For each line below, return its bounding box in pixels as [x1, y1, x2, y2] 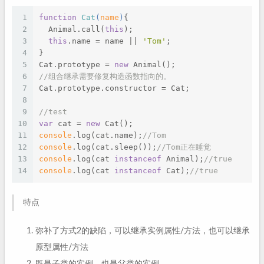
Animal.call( [39, 25, 105, 34]
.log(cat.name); [72, 131, 143, 140]
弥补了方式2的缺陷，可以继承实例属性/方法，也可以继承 [35, 227, 250, 235]
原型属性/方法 [35, 243, 88, 252]
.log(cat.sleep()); [72, 143, 157, 151]
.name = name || [67, 37, 143, 45]
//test [39, 107, 67, 116]
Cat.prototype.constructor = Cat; [39, 84, 190, 93]
